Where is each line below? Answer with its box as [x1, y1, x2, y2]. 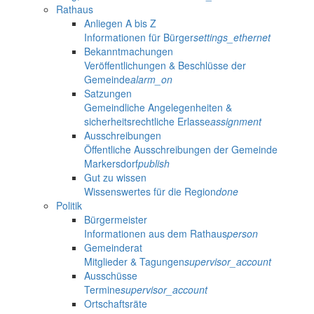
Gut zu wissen [84, 170, 146, 185]
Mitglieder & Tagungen [84, 254, 184, 269]
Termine [84, 282, 121, 297]
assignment [210, 114, 261, 129]
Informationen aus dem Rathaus [84, 226, 227, 241]
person [227, 226, 258, 241]
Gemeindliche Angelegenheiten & [84, 100, 232, 115]
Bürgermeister [84, 212, 147, 227]
